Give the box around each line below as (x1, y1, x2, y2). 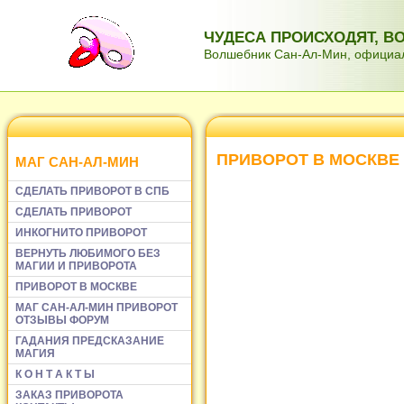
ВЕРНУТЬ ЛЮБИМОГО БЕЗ (15, 246, 161, 260)
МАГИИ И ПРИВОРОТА (15, 259, 137, 272)
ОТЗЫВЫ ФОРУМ (15, 313, 109, 326)
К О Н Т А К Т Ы (15, 367, 95, 381)
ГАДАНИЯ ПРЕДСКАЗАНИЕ (15, 334, 164, 347)
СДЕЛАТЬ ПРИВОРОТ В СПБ (15, 184, 170, 197)
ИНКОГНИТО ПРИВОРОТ (15, 225, 147, 239)
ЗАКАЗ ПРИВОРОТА (15, 388, 124, 401)
